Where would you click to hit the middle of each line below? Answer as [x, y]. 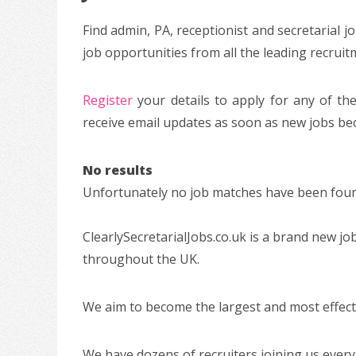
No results [118, 170]
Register [108, 101]
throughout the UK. [141, 259]
